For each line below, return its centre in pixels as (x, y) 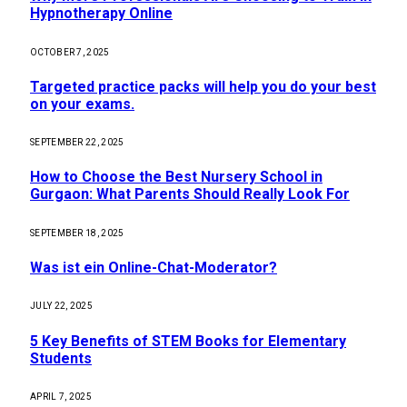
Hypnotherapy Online (101, 14)
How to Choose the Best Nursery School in (176, 177)
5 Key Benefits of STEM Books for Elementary (188, 341)
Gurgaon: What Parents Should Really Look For (190, 194)
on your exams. (82, 104)
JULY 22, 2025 (61, 306)
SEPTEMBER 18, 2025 (77, 233)
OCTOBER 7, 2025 (70, 52)
